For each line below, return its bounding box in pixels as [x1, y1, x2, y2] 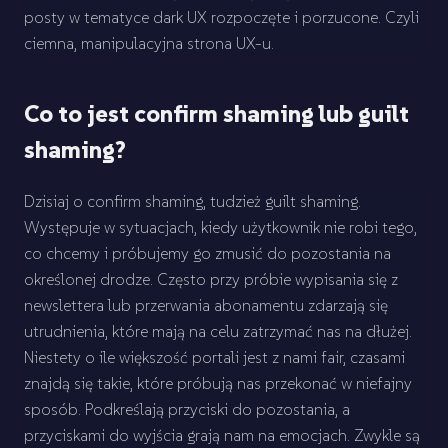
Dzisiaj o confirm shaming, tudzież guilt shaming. [24, 191, 361, 211]
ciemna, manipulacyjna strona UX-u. [24, 33, 274, 53]
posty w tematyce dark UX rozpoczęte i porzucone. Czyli [24, 7, 419, 27]
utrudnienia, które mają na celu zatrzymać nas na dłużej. [24, 321, 412, 341]
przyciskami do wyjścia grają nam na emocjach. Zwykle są [24, 425, 420, 445]
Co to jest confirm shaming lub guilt [24, 98, 409, 129]
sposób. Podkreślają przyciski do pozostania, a [24, 399, 350, 419]
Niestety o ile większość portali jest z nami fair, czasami [24, 347, 405, 367]
